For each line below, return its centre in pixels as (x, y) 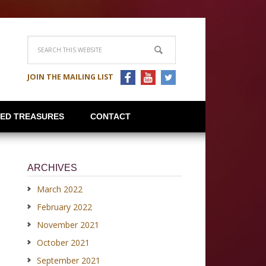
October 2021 (63, 243)
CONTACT (110, 116)
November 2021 (68, 225)
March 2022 (60, 189)
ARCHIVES (52, 168)
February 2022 (64, 207)
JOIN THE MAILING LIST (70, 77)
